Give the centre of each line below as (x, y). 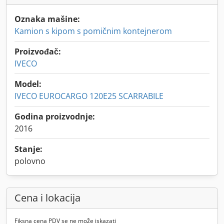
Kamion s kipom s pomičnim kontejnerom (93, 31)
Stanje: (28, 149)
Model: (28, 84)
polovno (30, 161)
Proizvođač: (38, 51)
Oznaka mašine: (47, 19)
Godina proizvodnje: (55, 116)
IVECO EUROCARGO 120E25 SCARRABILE (89, 96)
